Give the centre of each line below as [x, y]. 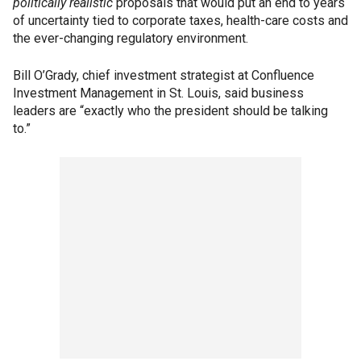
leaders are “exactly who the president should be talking [170, 111]
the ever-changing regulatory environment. [131, 39]
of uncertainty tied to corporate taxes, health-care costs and [180, 21]
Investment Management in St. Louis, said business [158, 93]
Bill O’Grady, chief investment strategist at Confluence [164, 76]
